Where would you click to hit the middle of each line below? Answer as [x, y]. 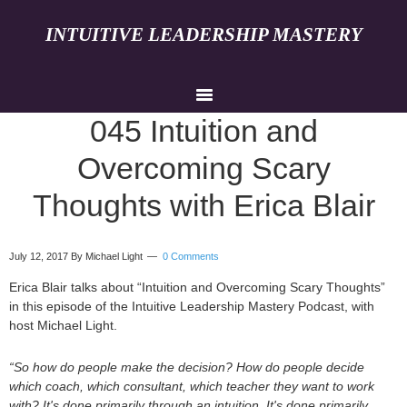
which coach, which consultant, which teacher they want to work [192, 387]
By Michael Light [107, 256]
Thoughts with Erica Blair [203, 206]
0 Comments [191, 256]
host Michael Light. [63, 326]
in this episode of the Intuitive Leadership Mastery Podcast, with [192, 307]
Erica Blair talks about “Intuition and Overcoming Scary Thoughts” [197, 288]
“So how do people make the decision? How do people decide [187, 367]
